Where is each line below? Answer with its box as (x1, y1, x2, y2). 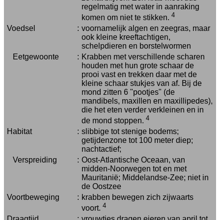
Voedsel (7, 24, 35, 32)
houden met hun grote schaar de (82, 61, 194, 70)
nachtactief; (82, 145, 121, 153)
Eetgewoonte (7, 53, 59, 61)
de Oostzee (82, 182, 121, 191)
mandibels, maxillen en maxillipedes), (82, 97, 213, 105)
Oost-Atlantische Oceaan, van (82, 156, 185, 164)
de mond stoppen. (82, 116, 146, 125)
